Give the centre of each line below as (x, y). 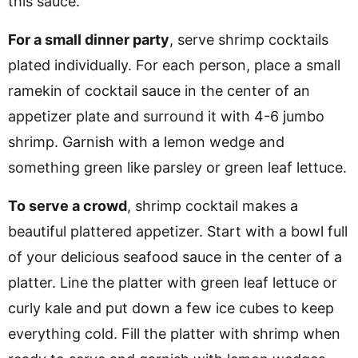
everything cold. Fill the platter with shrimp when (174, 333)
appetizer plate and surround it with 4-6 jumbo (166, 116)
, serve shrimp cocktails (249, 39)
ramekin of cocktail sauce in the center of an (159, 90)
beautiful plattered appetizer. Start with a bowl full (178, 231)
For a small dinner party (89, 39)
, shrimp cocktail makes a (213, 205)
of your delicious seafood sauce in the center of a (175, 257)
